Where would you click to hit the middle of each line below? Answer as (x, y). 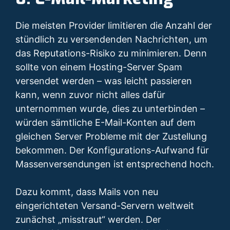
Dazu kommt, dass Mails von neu (87, 192)
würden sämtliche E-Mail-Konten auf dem (106, 123)
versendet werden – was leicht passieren (104, 81)
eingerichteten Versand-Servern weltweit (105, 206)
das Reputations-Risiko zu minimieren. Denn (111, 53)
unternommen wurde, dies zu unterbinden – (110, 109)
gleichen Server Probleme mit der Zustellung (111, 137)
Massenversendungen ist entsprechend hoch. (115, 164)
